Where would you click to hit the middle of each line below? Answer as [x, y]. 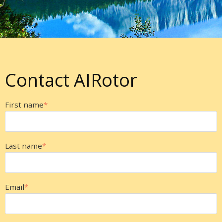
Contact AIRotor [71, 80]
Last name [24, 146]
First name [24, 105]
